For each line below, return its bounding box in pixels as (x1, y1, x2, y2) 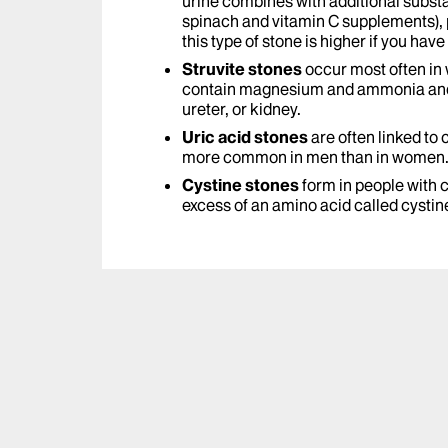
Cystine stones (182, 175, 302, 196)
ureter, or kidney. (182, 99, 301, 120)
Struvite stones (182, 59, 305, 80)
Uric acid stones (182, 127, 308, 148)
